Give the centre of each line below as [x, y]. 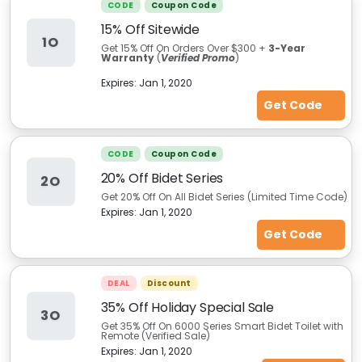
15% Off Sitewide [150, 29]
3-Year [286, 48]
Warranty [127, 58]
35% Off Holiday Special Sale [187, 307]
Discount [169, 283]
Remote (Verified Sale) [155, 336]
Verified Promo [198, 58]
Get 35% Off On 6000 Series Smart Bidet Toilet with [222, 326]
